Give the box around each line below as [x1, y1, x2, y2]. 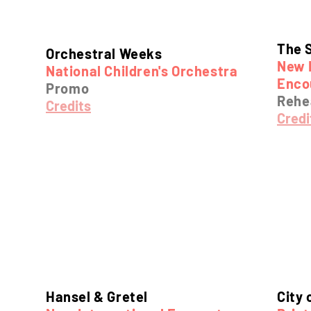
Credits [46, 97, 91, 114]
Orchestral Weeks [46, 45, 162, 62]
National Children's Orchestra [46, 62, 238, 79]
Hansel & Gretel [46, 288, 148, 305]
